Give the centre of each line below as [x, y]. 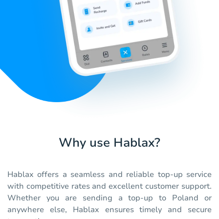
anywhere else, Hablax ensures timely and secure [109, 210]
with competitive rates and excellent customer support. [109, 186]
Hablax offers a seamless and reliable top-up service [109, 175]
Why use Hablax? [109, 143]
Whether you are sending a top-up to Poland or [109, 198]
